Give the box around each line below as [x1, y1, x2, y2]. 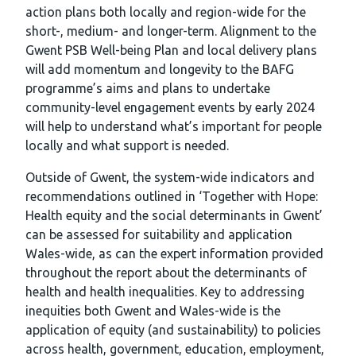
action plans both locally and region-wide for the [25, 5, 306, 20]
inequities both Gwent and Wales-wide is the [25, 304, 281, 319]
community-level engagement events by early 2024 [25, 100, 315, 115]
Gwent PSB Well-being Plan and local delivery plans [25, 43, 317, 58]
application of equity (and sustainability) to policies [25, 323, 321, 338]
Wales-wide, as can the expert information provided [25, 246, 323, 261]
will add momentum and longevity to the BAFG [25, 62, 294, 77]
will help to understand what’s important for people [25, 119, 322, 134]
